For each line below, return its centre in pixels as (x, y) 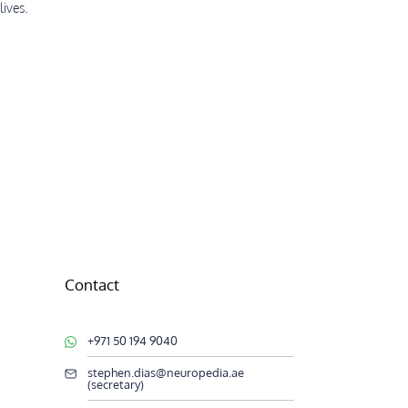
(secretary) (116, 384)
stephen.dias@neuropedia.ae (166, 372)
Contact (92, 285)
